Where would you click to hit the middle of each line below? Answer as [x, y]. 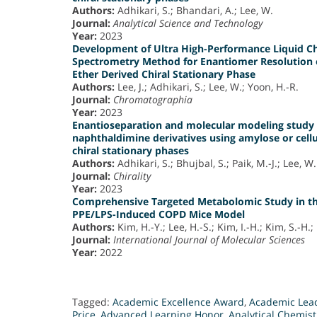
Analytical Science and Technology [188, 23]
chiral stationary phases [131, 151]
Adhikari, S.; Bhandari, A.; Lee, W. [194, 11]
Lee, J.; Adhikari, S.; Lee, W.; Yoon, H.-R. [207, 87]
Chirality [132, 176]
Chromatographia [153, 100]
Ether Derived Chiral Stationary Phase [164, 74]
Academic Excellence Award [178, 302]
